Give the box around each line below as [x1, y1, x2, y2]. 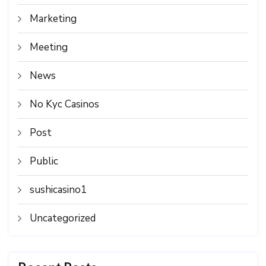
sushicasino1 [30, 183, 87, 197]
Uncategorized [30, 211, 96, 226]
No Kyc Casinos [30, 97, 99, 112]
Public [30, 154, 58, 169]
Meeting [30, 40, 68, 55]
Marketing [30, 12, 77, 26]
